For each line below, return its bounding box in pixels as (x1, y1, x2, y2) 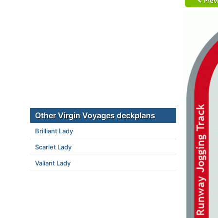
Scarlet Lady (35, 143, 72, 151)
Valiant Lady (35, 159, 71, 167)
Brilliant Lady (35, 127, 73, 135)
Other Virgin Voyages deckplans (35, 110, 155, 120)
